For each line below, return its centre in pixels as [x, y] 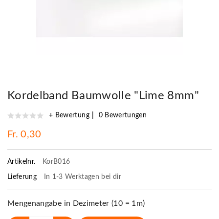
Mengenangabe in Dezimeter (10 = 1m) [76, 203]
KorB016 [56, 162]
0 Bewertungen [123, 115]
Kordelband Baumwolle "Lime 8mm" [103, 96]
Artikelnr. [22, 162]
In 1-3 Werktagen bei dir [82, 177]
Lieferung [23, 177]
